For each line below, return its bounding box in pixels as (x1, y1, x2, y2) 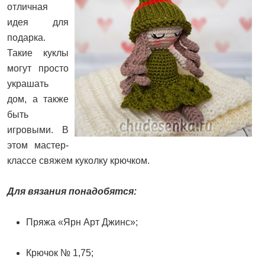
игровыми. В (7, 125, 69, 135)
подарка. (7, 33, 46, 43)
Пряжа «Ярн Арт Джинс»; (26, 217, 138, 228)
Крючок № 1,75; (26, 248, 93, 258)
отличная (7, 2, 48, 12)
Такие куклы (7, 48, 69, 59)
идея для (7, 17, 69, 28)
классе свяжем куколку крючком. (7, 156, 150, 166)
